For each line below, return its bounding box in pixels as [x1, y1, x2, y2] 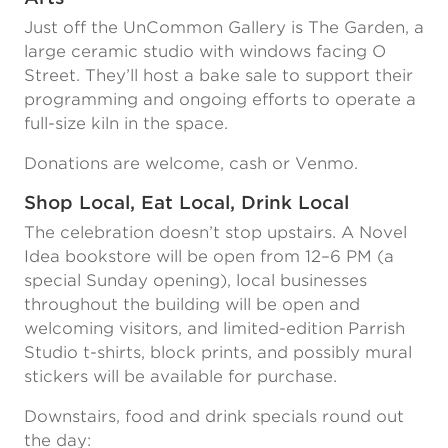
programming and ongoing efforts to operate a [24, 90, 416, 109]
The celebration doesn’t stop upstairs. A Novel [24, 223, 407, 242]
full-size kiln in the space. [24, 114, 228, 133]
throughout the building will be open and [24, 295, 360, 314]
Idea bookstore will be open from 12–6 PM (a [24, 247, 394, 266]
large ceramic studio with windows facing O [24, 42, 386, 61]
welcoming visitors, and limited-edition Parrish [24, 319, 405, 338]
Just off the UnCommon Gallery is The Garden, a [24, 18, 424, 37]
